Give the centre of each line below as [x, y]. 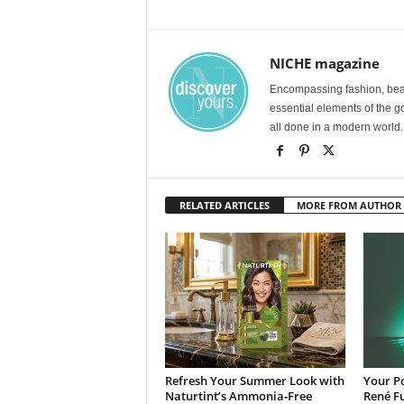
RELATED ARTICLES [224, 205]
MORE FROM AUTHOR [349, 205]
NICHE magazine [324, 63]
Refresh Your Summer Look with [254, 380]
